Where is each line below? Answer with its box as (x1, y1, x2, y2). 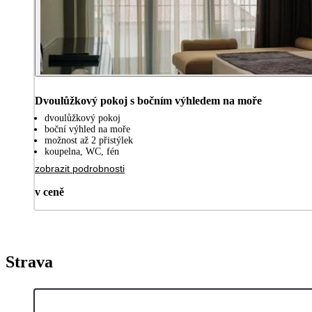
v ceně (35, 185, 64, 198)
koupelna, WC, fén (45, 146, 119, 157)
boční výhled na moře (45, 123, 130, 134)
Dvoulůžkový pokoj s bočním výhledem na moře (35, 94, 262, 107)
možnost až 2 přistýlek (45, 134, 133, 146)
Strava (6, 252, 53, 271)
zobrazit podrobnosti (35, 162, 125, 174)
